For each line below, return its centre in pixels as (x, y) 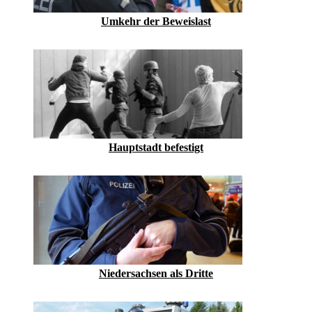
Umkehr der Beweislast (156, 22)
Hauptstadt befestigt (156, 148)
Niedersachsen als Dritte (156, 274)
